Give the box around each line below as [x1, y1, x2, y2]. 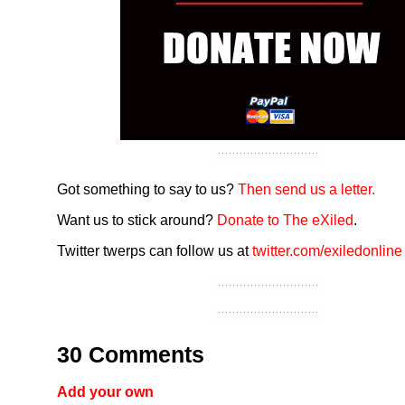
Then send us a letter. [238, 181, 375, 197]
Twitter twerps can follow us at [57, 242, 252, 259]
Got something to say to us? [57, 181, 238, 197]
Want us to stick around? [57, 212, 217, 228]
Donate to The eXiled [217, 212, 353, 228]
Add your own [57, 382, 154, 400]
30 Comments [57, 341, 204, 367]
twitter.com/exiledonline [252, 242, 402, 259]
